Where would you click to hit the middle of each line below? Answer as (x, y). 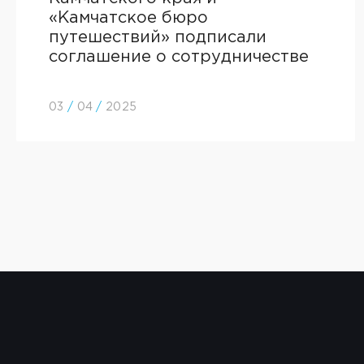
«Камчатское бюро (128, 18)
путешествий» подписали (158, 37)
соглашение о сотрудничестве (179, 57)
